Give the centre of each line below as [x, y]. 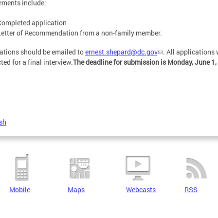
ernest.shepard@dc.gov [121, 52]
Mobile [20, 189]
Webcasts [141, 189]
